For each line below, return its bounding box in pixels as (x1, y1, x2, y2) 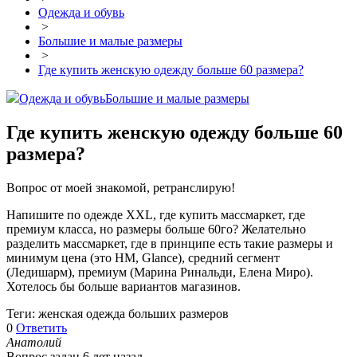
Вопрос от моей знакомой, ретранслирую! (6, 181, 235, 195)
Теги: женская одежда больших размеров (6, 307, 229, 321)
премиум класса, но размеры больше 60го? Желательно (6, 222, 306, 237)
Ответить (16, 321, 67, 335)
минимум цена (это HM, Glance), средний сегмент (6, 251, 280, 265)
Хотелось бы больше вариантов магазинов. (6, 280, 241, 294)
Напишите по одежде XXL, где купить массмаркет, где (6, 208, 305, 222)
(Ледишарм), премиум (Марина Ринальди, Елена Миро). (6, 265, 313, 280)
